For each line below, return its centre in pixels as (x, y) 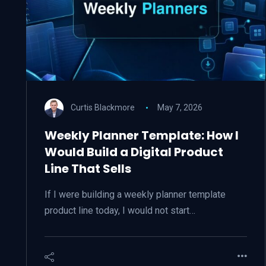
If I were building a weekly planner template (135, 194)
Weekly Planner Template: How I (142, 135)
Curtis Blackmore (103, 107)
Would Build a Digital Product (134, 152)
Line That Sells (88, 169)
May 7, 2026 (180, 107)
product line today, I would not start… (120, 210)
